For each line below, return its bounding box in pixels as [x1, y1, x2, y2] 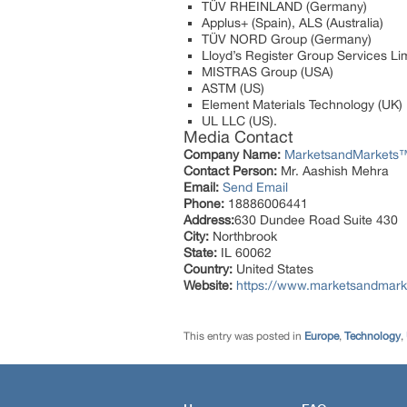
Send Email [223, 179, 288, 194]
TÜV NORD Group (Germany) [202, 31, 372, 46]
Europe [304, 329, 339, 342]
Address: [184, 212, 234, 227]
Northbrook [209, 228, 277, 243]
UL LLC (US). [202, 113, 277, 128]
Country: [184, 261, 233, 276]
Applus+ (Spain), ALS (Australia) [202, 15, 383, 30]
